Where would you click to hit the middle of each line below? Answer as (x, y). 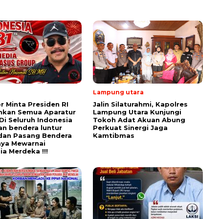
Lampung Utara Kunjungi (137, 112)
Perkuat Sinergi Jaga (130, 128)
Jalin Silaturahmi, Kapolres (140, 104)
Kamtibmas (114, 136)
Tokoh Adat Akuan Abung (139, 120)
